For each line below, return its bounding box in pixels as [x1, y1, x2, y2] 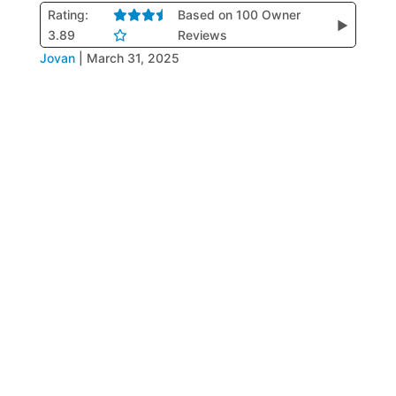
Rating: [47, 7, 88, 22]
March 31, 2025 [86, 50, 179, 65]
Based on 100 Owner [177, 7, 301, 22]
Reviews [177, 27, 227, 42]
